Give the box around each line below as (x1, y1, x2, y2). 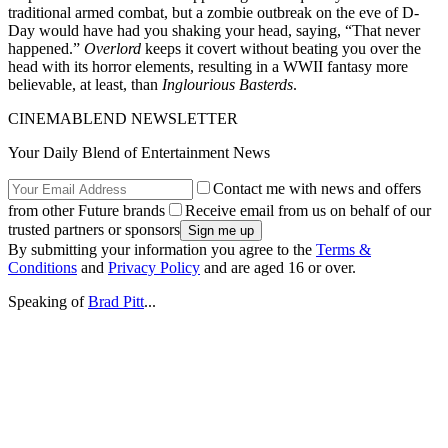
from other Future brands (8, 201, 165, 219)
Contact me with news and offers (213, 179, 421, 197)
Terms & (316, 240, 371, 258)
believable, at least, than (8, 75, 162, 93)
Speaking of (8, 292, 88, 310)
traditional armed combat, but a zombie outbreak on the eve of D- (8, 3, 419, 21)
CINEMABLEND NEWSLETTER (8, 109, 238, 127)
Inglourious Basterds (162, 75, 293, 93)
